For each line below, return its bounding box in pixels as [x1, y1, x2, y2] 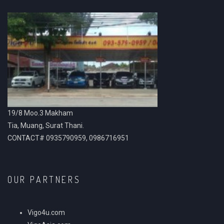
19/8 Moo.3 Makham [7, 108, 73, 117]
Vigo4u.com [27, 208, 65, 216]
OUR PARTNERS [7, 173, 81, 185]
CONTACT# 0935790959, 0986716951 [7, 133, 129, 142]
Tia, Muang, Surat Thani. [7, 121, 84, 129]
